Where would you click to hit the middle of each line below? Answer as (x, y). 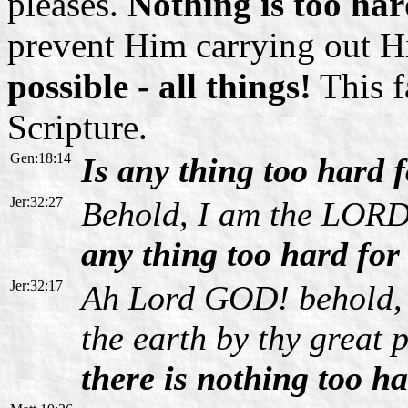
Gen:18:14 (41, 158)
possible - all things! (159, 86)
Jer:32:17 (36, 285)
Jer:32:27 (36, 201)
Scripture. (77, 127)
